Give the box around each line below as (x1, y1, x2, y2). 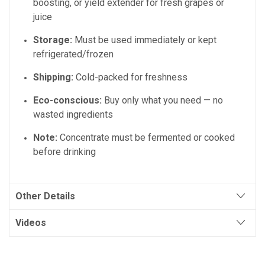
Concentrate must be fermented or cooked (57, 132, 235, 144)
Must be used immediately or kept (72, 34, 216, 46)
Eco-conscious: (33, 95, 102, 106)
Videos (15, 217, 46, 229)
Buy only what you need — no (102, 95, 223, 106)
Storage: (33, 34, 72, 46)
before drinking (33, 146, 96, 158)
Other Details (15, 190, 75, 202)
